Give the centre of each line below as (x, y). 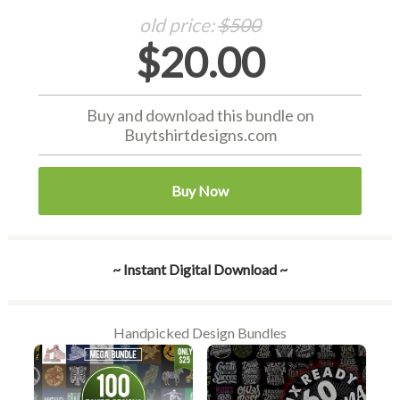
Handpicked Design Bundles (200, 333)
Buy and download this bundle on (200, 116)
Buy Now (200, 191)
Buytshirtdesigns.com (200, 135)
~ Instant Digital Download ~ (200, 270)
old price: (179, 25)
